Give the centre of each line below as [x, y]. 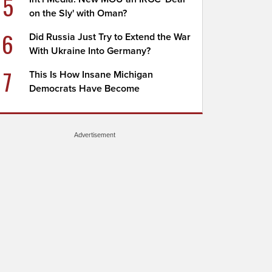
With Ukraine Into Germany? [90, 51]
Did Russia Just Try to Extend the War [110, 37]
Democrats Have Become [85, 89]
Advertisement [95, 135]
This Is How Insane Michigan [91, 75]
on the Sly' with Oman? [78, 13]
